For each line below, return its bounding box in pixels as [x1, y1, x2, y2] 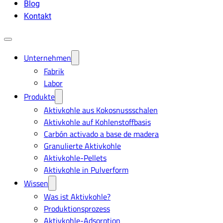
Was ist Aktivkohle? [44, 191, 111, 203]
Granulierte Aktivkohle [44, 140, 121, 152]
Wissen [24, 177, 48, 190]
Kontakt [24, 11, 51, 21]
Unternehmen [24, 52, 71, 64]
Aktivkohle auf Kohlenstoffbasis [44, 116, 151, 128]
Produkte [24, 91, 55, 103]
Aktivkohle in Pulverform [44, 164, 128, 176]
